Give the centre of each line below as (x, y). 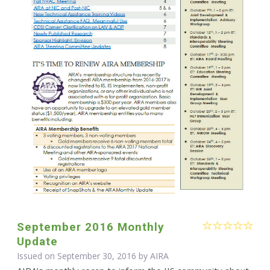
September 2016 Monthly (90, 227)
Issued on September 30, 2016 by (83, 256)
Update (37, 242)
